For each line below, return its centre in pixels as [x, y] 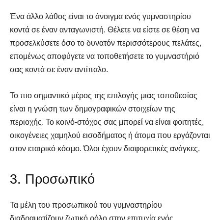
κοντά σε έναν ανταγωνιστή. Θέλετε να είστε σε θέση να [105, 29]
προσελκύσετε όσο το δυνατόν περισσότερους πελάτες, [106, 43]
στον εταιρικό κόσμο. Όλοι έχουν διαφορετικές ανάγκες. [105, 148]
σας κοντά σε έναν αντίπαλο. [59, 69]
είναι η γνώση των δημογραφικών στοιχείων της [93, 109]
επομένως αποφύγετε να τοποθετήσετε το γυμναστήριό [105, 56]
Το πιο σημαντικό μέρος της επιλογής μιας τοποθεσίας [104, 95]
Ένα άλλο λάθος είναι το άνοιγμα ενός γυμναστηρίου [100, 16]
